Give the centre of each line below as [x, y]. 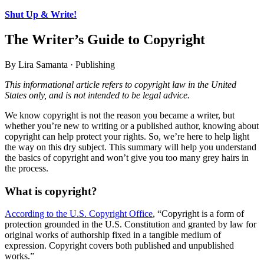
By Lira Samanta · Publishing [60, 64]
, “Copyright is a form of [198, 214]
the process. [27, 168]
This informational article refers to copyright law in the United [121, 84]
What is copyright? [51, 191]
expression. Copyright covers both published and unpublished [119, 246]
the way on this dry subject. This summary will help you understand [131, 147]
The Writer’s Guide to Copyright [105, 39]
